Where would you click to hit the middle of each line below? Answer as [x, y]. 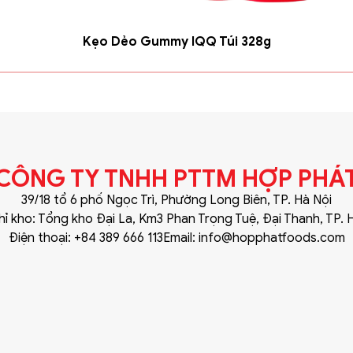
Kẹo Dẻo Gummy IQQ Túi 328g [176, 42]
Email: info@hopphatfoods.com [254, 238]
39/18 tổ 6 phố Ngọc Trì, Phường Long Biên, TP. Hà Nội [176, 200]
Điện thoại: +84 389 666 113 [85, 238]
